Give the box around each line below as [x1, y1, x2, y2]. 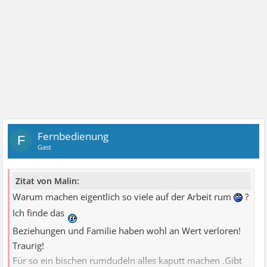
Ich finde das [13, 206, 67, 219]
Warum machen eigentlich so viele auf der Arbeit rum [13, 190, 234, 203]
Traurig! [13, 239, 45, 252]
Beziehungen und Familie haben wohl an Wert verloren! [13, 224, 241, 237]
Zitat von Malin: [15, 175, 80, 187]
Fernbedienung [38, 129, 109, 144]
